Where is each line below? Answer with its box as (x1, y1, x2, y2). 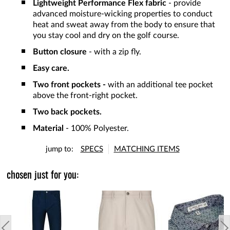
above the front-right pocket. (33, 91, 138, 100)
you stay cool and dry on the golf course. (33, 31, 179, 40)
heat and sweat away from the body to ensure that (33, 21, 215, 29)
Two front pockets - (33, 81, 108, 89)
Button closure (33, 48, 87, 56)
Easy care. (33, 64, 71, 73)
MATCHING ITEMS (113, 145, 180, 154)
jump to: (45, 145, 73, 154)
